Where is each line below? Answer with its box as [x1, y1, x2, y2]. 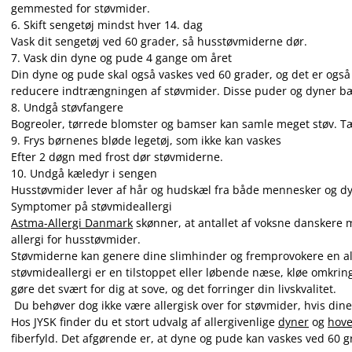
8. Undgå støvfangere [11, 100, 123, 115]
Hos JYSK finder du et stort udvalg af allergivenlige [11, 314, 278, 329]
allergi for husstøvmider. [11, 232, 144, 247]
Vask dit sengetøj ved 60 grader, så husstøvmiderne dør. [11, 34, 307, 49]
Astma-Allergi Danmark [11, 215, 133, 230]
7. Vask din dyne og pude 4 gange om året [11, 50, 232, 65]
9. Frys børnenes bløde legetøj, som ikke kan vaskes [11, 133, 281, 148]
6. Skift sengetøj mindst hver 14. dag [11, 17, 203, 32]
